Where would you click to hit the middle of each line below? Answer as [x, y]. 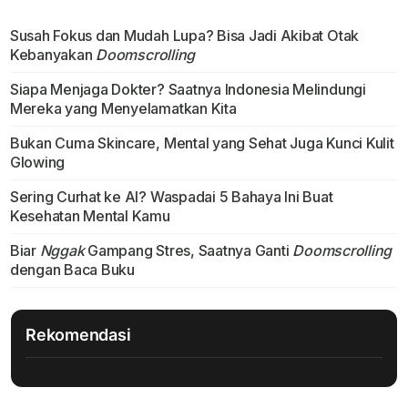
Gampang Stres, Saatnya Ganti [189, 250]
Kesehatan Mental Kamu [90, 215]
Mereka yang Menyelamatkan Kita [123, 108]
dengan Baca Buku [72, 269]
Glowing [37, 162]
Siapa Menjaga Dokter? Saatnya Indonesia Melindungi [188, 89]
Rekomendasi [78, 334]
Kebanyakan [53, 54]
